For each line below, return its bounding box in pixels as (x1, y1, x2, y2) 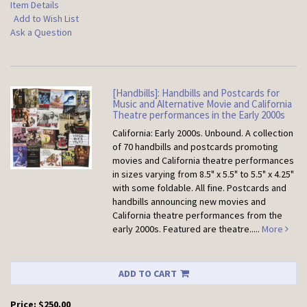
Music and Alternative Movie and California (112, 97, 293, 111)
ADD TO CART (118, 267, 177, 280)
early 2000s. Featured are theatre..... (112, 223, 262, 236)
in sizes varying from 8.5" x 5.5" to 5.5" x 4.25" (112, 168, 295, 181)
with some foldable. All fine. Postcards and (112, 182, 287, 195)
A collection (245, 127, 294, 140)
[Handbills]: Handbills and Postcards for (112, 86, 280, 100)
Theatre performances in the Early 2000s (112, 108, 286, 122)
